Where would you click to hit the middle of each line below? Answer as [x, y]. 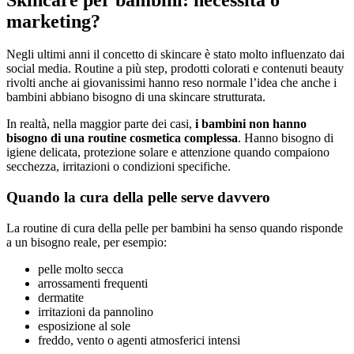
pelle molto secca [81, 269]
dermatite [61, 297]
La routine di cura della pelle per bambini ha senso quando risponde [175, 228]
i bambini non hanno [251, 124]
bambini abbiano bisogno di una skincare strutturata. [136, 97]
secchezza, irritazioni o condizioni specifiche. [119, 167]
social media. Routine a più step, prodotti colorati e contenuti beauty [175, 69]
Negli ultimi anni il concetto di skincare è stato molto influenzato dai [175, 55]
